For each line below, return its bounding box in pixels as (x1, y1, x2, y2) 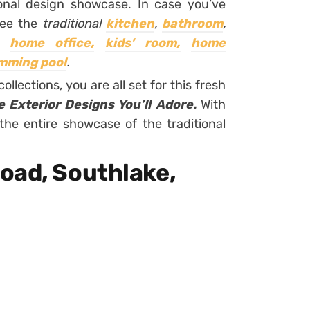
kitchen (105, 16, 154, 31)
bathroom (162, 16, 224, 31)
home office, (9, 35, 95, 51)
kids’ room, (104, 35, 181, 51)
